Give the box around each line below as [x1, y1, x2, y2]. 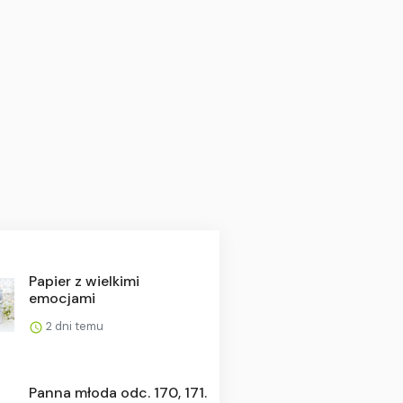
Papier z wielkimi [28, 271, 139, 291]
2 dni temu [42, 318, 103, 334]
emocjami [28, 288, 95, 308]
